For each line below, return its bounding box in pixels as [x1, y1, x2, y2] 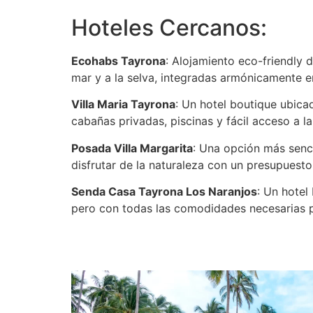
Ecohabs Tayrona [71, 53, 166, 68]
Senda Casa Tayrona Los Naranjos [71, 184, 257, 198]
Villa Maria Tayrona [71, 97, 175, 112]
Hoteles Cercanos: [71, 13, 267, 41]
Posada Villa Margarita [71, 140, 193, 155]
